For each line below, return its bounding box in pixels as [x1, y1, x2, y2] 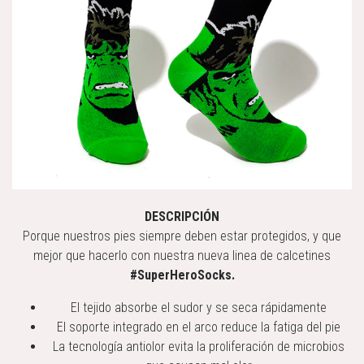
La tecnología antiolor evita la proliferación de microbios [52, 338, 344, 354]
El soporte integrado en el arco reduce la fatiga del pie [56, 318, 340, 335]
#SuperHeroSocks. [129, 266, 235, 283]
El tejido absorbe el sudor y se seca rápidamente [70, 299, 327, 315]
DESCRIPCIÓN [145, 208, 219, 224]
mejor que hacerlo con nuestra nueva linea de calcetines [33, 247, 331, 263]
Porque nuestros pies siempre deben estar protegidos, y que [23, 227, 341, 244]
